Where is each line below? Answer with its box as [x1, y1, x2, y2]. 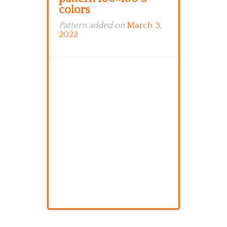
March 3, [127, 21, 162, 30]
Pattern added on [59, 21, 127, 30]
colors [59, 4, 90, 16]
